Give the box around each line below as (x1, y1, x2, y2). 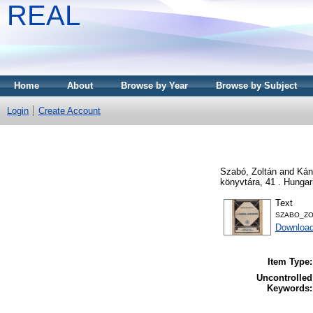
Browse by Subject (216, 80, 297, 91)
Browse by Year (121, 80, 188, 91)
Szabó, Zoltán (220, 166, 277, 177)
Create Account (38, 105, 101, 116)
